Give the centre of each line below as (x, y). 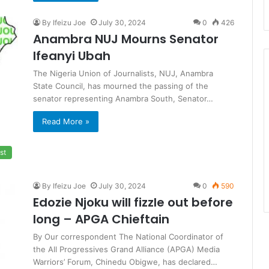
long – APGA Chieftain (101, 219)
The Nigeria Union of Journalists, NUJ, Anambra (123, 74)
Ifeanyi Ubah (72, 56)
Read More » (66, 122)
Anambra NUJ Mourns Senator (126, 39)
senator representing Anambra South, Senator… (123, 99)
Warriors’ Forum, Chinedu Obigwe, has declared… (125, 261)
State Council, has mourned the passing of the (121, 86)
